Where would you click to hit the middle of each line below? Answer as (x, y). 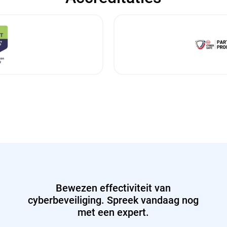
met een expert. (113, 212)
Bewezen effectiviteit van (113, 188)
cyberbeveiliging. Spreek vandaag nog (113, 200)
